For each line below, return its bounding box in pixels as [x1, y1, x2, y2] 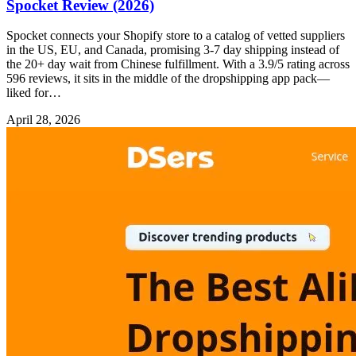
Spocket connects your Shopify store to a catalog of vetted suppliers [6, 29, 345, 43]
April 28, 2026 [6, 113, 80, 127]
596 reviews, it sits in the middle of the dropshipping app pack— [6, 72, 330, 86]
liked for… [6, 86, 61, 100]
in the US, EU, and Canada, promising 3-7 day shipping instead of [6, 43, 339, 57]
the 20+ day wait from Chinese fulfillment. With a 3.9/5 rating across [6, 57, 350, 72]
